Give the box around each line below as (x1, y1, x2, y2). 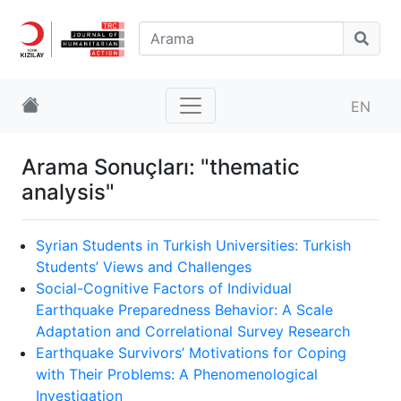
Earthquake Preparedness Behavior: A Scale (36, 300, 333, 319)
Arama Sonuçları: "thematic (21, 153, 300, 180)
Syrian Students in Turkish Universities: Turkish (36, 235, 351, 254)
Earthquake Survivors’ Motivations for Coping (36, 343, 346, 362)
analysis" (21, 178, 115, 205)
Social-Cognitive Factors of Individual (36, 278, 292, 297)
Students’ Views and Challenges (36, 257, 252, 276)
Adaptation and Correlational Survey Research (36, 321, 350, 340)
